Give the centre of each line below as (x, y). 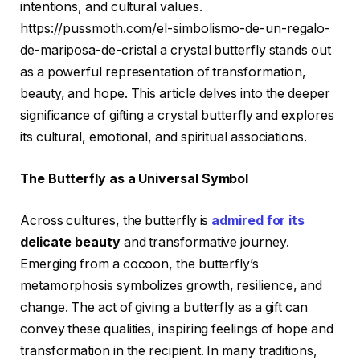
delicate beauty (70, 242)
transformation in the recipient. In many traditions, (169, 350)
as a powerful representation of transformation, (164, 72)
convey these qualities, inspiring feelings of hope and (177, 329)
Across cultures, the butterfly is (115, 220)
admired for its (257, 220)
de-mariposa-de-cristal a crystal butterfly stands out (176, 51)
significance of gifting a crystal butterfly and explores (177, 116)
